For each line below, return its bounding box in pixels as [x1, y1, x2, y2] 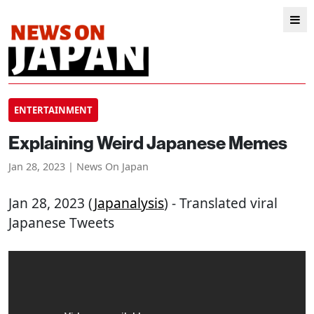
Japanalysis [94, 193, 164, 212]
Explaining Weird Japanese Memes [8, 131, 287, 154]
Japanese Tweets [8, 213, 114, 232]
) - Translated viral [164, 193, 278, 212]
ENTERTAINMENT [14, 104, 93, 116]
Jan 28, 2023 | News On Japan [8, 160, 149, 173]
